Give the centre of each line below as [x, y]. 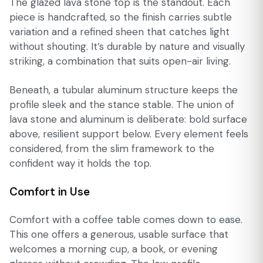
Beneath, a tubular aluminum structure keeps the [124, 90]
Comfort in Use [50, 191]
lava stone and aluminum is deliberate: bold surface [128, 119]
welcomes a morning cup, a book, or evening [114, 249]
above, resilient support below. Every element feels [129, 134]
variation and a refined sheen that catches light [119, 31]
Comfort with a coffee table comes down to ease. [126, 220]
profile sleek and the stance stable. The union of [122, 104]
